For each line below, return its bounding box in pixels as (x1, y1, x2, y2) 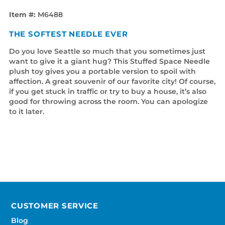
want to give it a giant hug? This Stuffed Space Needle (9, 57, 210, 65)
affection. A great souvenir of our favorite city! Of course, (9, 77, 215, 85)
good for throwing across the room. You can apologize (9, 97, 208, 105)
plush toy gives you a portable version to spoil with (9, 67, 196, 75)
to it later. (9, 107, 44, 116)
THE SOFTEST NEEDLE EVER (9, 29, 128, 39)
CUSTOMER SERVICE (11, 201, 98, 210)
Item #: (9, 10, 36, 19)
